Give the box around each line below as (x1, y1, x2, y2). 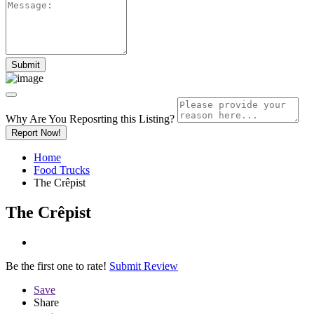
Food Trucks (34, 163, 90, 176)
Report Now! (11, 127, 61, 138)
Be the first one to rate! (6, 259, 107, 272)
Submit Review (109, 259, 178, 272)
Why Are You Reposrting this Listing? (6, 112, 175, 125)
